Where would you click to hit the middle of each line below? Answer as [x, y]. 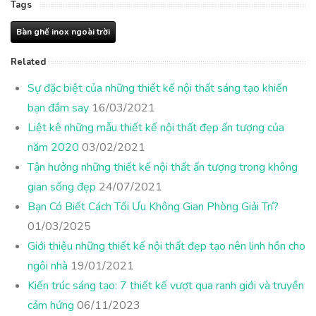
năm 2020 [53, 147]
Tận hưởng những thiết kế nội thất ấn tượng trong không [163, 167]
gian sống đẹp [62, 187]
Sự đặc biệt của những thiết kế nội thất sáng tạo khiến [158, 88]
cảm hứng [51, 305]
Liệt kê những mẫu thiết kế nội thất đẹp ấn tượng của [156, 128]
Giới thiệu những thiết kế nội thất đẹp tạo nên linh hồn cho [166, 246]
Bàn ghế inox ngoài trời [63, 32]
